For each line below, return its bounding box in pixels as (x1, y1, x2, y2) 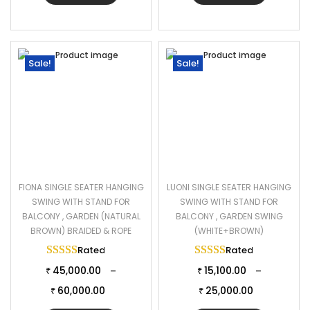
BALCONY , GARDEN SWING (175, 210, 283, 222)
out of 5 (128, 244, 167, 257)
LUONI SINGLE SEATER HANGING (167, 181, 291, 193)
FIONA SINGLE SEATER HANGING (18, 181, 144, 193)
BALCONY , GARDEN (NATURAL (21, 210, 140, 222)
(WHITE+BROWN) (194, 225, 264, 237)
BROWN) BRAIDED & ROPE (30, 225, 131, 237)
